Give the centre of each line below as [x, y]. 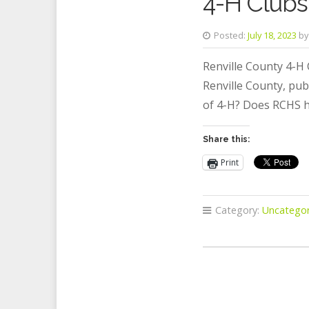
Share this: [227, 139]
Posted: [230, 35]
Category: [238, 210]
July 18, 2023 [272, 35]
